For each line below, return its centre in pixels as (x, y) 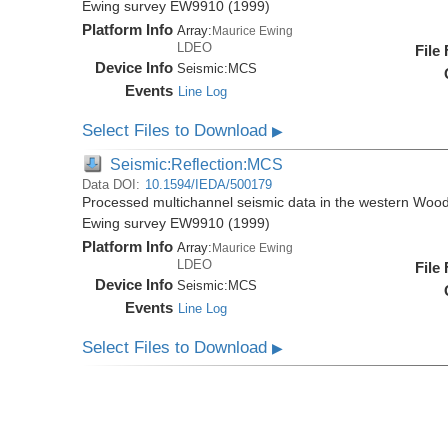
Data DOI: (113, 184)
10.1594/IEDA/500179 (209, 184)
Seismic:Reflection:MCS (197, 163)
